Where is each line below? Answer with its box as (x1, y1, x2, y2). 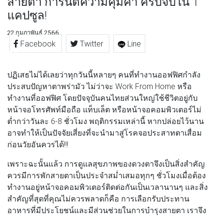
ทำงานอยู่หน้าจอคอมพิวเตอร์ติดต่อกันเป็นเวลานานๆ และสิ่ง (7, 182, 208, 192)
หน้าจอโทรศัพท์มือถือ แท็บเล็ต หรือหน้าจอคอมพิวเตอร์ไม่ (7, 104, 201, 114)
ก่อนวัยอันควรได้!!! (7, 139, 68, 149)
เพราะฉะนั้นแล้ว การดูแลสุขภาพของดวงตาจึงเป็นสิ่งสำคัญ (7, 158, 205, 169)
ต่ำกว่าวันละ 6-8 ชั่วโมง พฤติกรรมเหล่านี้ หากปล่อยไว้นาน (7, 116, 204, 126)
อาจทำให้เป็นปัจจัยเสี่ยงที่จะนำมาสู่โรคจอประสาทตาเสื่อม (7, 127, 202, 138)
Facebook (18, 38, 58, 48)
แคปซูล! (7, 8, 47, 22)
